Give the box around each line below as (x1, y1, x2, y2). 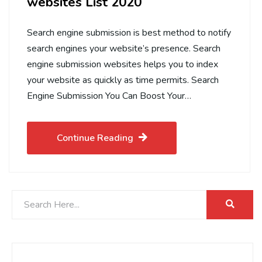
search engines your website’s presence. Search (27, 42, 220, 55)
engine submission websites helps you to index (27, 58, 218, 71)
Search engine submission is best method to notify (27, 26, 231, 39)
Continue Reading (57, 132, 133, 144)
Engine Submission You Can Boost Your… (27, 89, 191, 102)
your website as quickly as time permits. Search (27, 74, 219, 87)
